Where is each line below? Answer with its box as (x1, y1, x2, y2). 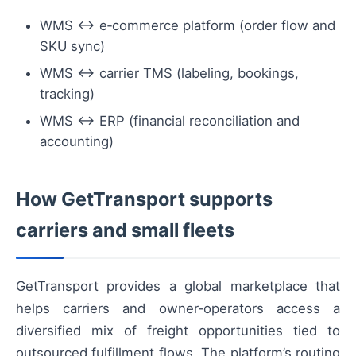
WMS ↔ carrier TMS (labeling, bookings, (40, 65, 299, 82)
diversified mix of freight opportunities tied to (16, 323, 340, 339)
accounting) (40, 133, 114, 150)
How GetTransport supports (16, 188, 273, 211)
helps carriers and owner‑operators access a (16, 300, 340, 317)
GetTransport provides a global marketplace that (16, 278, 340, 295)
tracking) (40, 86, 95, 103)
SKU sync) (40, 38, 105, 55)
